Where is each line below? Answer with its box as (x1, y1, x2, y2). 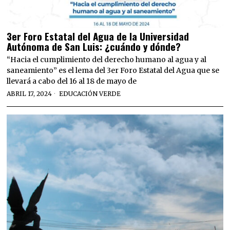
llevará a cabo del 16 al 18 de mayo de (7, 76, 137, 86)
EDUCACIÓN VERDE (59, 89, 121, 98)
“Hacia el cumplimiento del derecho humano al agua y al (7, 54, 207, 64)
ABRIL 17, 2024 (7, 89, 52, 98)
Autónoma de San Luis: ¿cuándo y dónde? (7, 39, 181, 53)
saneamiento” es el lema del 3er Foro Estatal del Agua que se (7, 65, 220, 75)
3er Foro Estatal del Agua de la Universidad (7, 28, 189, 43)
